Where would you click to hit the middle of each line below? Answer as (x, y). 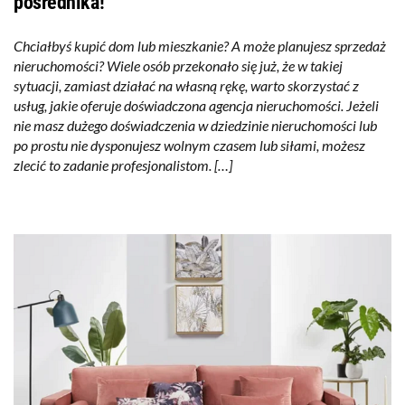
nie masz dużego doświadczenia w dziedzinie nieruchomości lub (195, 126)
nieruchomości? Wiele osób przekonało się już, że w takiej (178, 66)
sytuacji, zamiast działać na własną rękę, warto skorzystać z (186, 86)
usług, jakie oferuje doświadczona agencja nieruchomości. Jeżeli (196, 106)
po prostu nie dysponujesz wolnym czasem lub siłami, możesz (189, 146)
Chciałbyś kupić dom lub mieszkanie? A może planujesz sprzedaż (200, 46)
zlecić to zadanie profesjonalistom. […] (123, 165)
